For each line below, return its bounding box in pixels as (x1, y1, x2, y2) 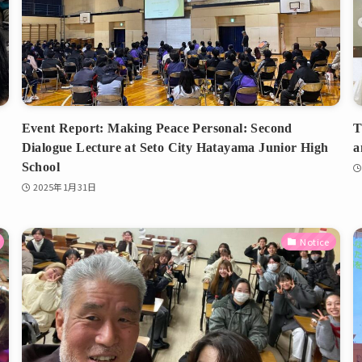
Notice (300, 234, 330, 248)
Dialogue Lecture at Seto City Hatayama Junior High (21, 140, 329, 154)
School (21, 159, 61, 174)
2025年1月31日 (32, 180, 97, 194)
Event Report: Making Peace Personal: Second (21, 120, 293, 135)
